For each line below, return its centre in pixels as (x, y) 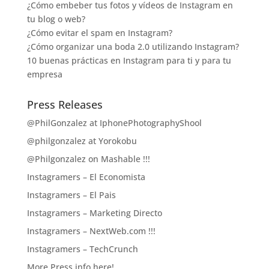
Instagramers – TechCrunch (82, 249)
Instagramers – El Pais (71, 195)
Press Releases (65, 105)
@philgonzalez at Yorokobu (82, 141)
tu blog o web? (56, 19)
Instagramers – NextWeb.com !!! (91, 231)
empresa (44, 74)
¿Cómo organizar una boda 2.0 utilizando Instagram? (133, 47)
